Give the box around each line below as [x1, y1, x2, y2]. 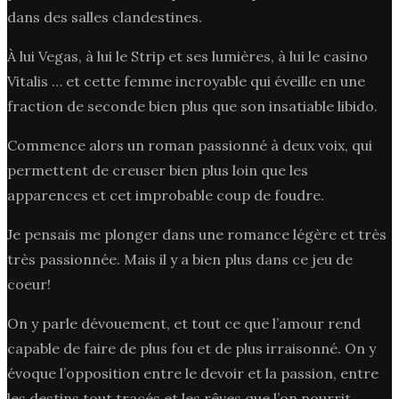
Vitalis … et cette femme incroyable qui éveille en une [7, 71, 365, 90]
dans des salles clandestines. [7, 7, 202, 26]
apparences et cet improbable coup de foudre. [7, 185, 324, 204]
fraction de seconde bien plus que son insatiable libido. [7, 96, 378, 115]
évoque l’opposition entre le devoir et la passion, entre [7, 363, 379, 382]
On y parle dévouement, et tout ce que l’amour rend [7, 313, 361, 332]
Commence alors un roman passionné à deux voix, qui [7, 135, 372, 154]
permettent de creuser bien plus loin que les [7, 160, 308, 179]
